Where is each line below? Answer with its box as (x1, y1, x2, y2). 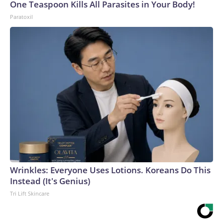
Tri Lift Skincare (10, 190, 49, 197)
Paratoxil (10, 13, 33, 20)
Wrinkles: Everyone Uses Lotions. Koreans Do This (10, 164, 211, 176)
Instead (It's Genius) (10, 175, 90, 187)
